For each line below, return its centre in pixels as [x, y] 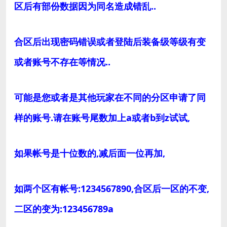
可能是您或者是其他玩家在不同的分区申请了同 [110, 97]
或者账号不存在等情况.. [62, 62]
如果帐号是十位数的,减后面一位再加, [90, 153]
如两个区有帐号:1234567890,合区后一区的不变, [112, 188]
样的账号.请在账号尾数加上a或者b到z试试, [102, 117]
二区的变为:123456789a [64, 209]
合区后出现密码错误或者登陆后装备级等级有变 [110, 41]
